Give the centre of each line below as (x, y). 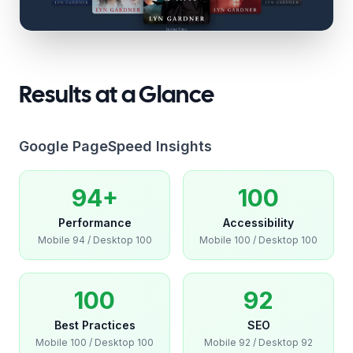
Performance (95, 223)
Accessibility (258, 223)
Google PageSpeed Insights (115, 146)
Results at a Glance (117, 96)
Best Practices (95, 325)
